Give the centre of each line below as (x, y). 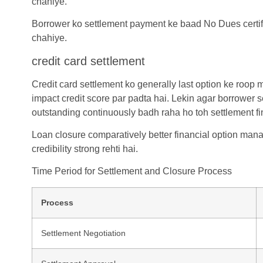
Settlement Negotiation (83, 233)
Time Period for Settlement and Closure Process (131, 171)
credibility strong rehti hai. (85, 149)
